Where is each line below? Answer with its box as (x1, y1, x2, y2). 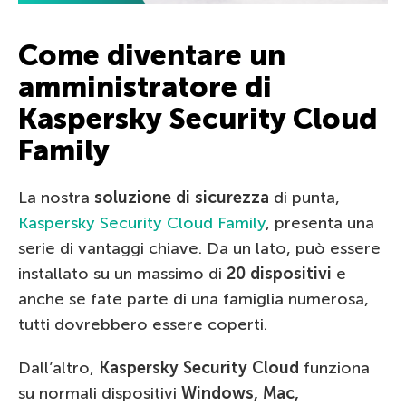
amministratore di (18, 69, 272, 104)
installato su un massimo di (18, 263, 227, 284)
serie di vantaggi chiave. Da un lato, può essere (18, 237, 381, 258)
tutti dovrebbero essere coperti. (18, 314, 267, 334)
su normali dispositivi (18, 382, 181, 403)
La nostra (18, 187, 94, 208)
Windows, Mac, (181, 382, 299, 403)
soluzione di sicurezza (94, 187, 269, 208)
